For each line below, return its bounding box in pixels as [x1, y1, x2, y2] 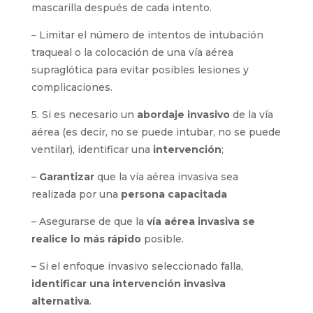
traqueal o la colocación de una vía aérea [31, 46, 233, 59]
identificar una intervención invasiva [31, 277, 226, 290]
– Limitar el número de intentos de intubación [31, 29, 263, 41]
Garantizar [38, 170, 97, 183]
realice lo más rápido [31, 233, 141, 245]
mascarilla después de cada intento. [31, 1, 212, 14]
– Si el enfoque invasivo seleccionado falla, [31, 260, 243, 272]
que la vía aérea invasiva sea [96, 170, 238, 183]
